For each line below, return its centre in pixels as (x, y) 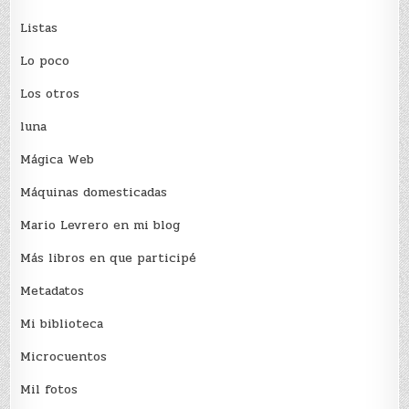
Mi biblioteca (62, 324)
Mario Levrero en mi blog (100, 225)
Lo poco (45, 61)
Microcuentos (64, 357)
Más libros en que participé (109, 258)
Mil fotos (49, 390)
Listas (39, 28)
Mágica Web (58, 160)
